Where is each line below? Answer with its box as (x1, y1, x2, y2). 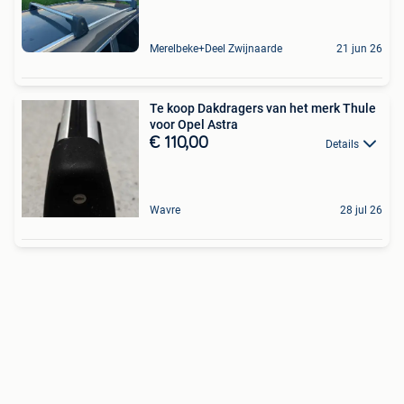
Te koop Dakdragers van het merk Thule (150, 101, 376, 115)
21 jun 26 (336, 42, 382, 55)
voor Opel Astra (150, 117, 238, 132)
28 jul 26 (340, 204, 382, 216)
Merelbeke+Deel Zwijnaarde (150, 42, 282, 55)
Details (326, 138, 359, 151)
